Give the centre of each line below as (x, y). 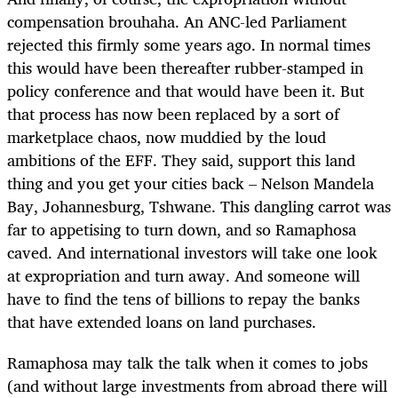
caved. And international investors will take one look (192, 253)
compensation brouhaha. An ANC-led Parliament (177, 22)
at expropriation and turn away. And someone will (183, 276)
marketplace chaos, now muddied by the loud (167, 137)
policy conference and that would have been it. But (186, 91)
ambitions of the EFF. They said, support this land (181, 160)
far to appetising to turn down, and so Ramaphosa (182, 230)
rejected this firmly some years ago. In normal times (189, 45)
